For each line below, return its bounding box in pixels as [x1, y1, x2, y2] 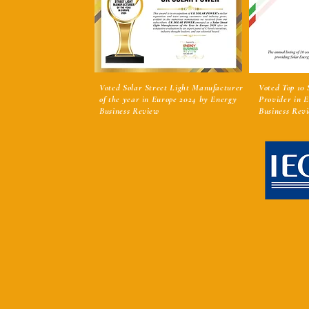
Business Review [99, 105, 159, 117]
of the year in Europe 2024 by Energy [99, 93, 237, 105]
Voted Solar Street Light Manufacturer [99, 81, 244, 93]
